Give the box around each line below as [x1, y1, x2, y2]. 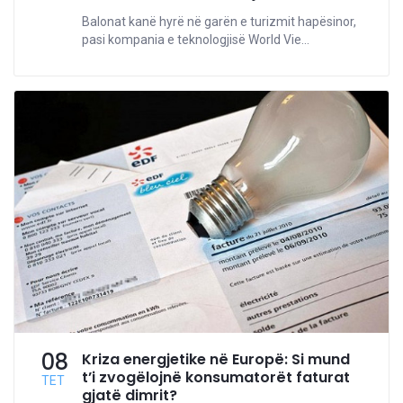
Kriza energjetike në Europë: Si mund [82, 348, 350, 370]
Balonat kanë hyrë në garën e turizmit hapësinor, [82, 14, 356, 30]
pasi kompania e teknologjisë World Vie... [82, 32, 309, 48]
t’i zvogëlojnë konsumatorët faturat [82, 366, 350, 388]
